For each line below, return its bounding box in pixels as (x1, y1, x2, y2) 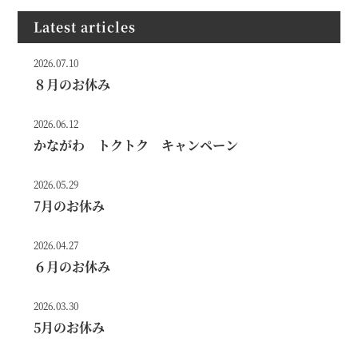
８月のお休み (34, 75, 111, 93)
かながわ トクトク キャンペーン (34, 136, 239, 154)
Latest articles (34, 18, 137, 36)
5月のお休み (34, 318, 105, 336)
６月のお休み (34, 257, 111, 276)
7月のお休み (34, 197, 105, 215)
